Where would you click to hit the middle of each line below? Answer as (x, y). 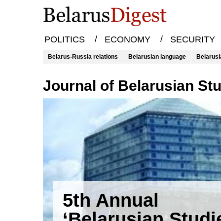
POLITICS (64, 40)
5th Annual (111, 200)
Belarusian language (157, 57)
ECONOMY (127, 40)
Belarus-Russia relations (83, 57)
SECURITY (192, 40)
